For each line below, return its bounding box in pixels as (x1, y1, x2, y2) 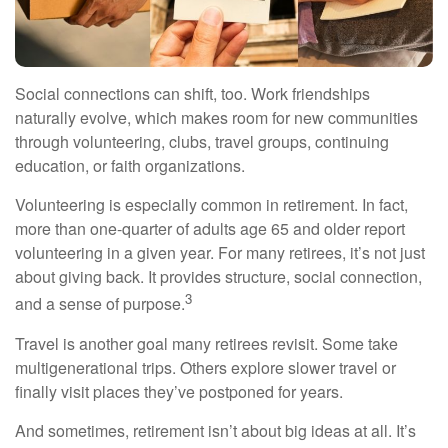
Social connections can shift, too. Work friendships (15, 82, 370, 106)
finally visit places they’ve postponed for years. (15, 379, 343, 403)
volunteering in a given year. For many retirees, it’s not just (15, 241, 425, 265)
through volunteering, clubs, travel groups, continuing (15, 130, 389, 154)
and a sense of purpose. (15, 292, 185, 316)
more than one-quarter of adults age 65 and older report (15, 217, 405, 241)
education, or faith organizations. (15, 154, 245, 178)
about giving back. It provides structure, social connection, (15, 265, 422, 289)
